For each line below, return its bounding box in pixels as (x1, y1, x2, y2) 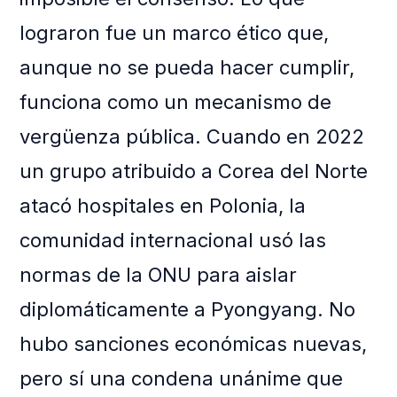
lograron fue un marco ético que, (19, 21, 330, 45)
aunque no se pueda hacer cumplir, (19, 56, 355, 80)
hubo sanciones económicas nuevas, (19, 332, 368, 356)
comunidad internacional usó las (19, 229, 327, 253)
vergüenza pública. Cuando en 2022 (19, 125, 365, 149)
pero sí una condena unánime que (19, 367, 344, 391)
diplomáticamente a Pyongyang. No (19, 298, 356, 322)
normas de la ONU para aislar (19, 263, 298, 287)
